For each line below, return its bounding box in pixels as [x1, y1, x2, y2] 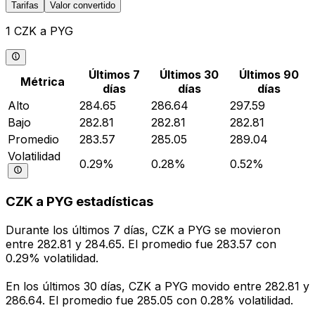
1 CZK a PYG [6, 24, 73, 39]
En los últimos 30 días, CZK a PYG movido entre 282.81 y [6, 279, 309, 294]
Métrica [20, 74, 65, 89]
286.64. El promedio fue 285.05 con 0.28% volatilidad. [6, 293, 293, 308]
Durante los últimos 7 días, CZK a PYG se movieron [6, 223, 281, 238]
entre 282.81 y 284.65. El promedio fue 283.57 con [6, 237, 276, 252]
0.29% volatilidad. [6, 251, 98, 266]
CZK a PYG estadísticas [6, 193, 153, 210]
